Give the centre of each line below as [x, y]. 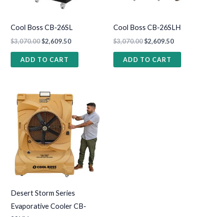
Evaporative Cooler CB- [49, 206]
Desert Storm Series [43, 193]
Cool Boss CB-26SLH [147, 27]
